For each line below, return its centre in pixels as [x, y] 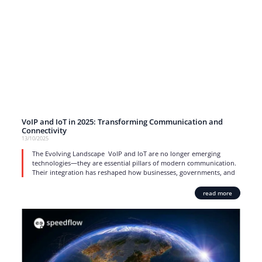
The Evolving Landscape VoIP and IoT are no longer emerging [126, 154]
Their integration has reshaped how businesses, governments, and [133, 173]
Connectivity [45, 131]
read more [218, 193]
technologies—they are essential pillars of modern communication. [134, 163]
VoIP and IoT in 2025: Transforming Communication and [122, 122]
